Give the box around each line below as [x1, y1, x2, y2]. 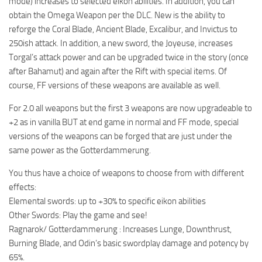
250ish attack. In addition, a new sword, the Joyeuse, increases [9, 38, 233, 49]
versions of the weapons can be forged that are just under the [9, 131, 232, 142]
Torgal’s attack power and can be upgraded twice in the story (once [9, 52, 249, 63]
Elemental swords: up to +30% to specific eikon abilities [9, 196, 206, 207]
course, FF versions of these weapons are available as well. [9, 80, 220, 91]
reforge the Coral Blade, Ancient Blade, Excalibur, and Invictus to [9, 24, 237, 35]
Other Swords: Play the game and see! [9, 210, 147, 221]
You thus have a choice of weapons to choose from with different [9, 168, 244, 179]
